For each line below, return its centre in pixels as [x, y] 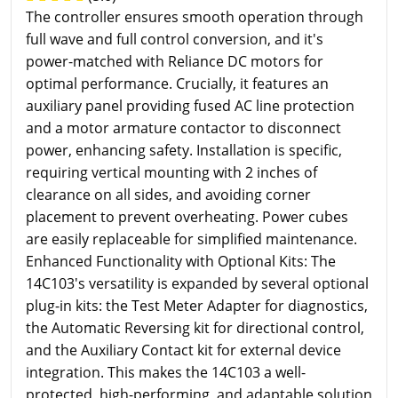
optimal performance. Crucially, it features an [177, 84]
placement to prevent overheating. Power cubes [187, 217]
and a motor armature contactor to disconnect [183, 128]
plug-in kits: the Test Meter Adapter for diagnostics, [197, 306]
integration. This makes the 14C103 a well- [166, 372]
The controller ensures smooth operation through [195, 17]
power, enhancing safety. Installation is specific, [184, 150]
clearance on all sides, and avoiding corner [168, 195]
